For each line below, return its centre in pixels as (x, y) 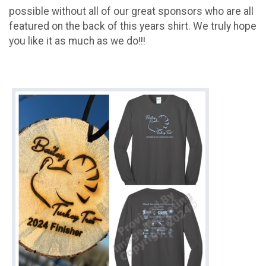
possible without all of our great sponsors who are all (131, 12)
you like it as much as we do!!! (77, 41)
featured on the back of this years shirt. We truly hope (133, 26)
